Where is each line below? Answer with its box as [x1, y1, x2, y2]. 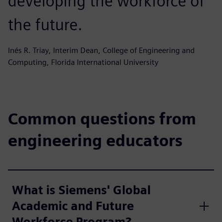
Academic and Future [12, 198, 134, 213]
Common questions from [8, 109, 196, 128]
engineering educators [8, 130, 182, 150]
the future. [8, 14, 82, 34]
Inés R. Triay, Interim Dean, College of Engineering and [8, 45, 195, 55]
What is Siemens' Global [12, 182, 151, 197]
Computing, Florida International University [8, 57, 159, 67]
